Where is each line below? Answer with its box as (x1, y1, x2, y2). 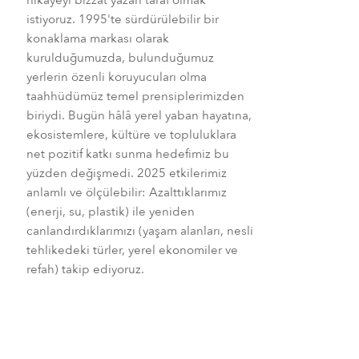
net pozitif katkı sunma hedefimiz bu (26, 145, 229, 162)
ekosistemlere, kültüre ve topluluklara (26, 126, 236, 143)
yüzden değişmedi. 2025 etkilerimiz (26, 164, 227, 181)
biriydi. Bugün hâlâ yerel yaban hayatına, (26, 107, 252, 123)
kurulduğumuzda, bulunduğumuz (26, 49, 214, 66)
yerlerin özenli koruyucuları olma (26, 68, 207, 85)
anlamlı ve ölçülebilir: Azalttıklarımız (26, 184, 227, 200)
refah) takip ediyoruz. (26, 260, 144, 277)
